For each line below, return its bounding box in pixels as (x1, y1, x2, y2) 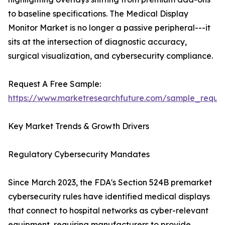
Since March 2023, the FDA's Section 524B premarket (8, 177, 212, 188)
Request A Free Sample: (8, 79, 101, 89)
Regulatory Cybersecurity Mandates (8, 149, 150, 160)
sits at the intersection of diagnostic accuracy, (8, 37, 187, 47)
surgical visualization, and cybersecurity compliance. (8, 51, 213, 61)
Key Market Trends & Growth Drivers (8, 121, 149, 132)
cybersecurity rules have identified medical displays (8, 191, 210, 202)
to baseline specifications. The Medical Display (8, 9, 188, 19)
